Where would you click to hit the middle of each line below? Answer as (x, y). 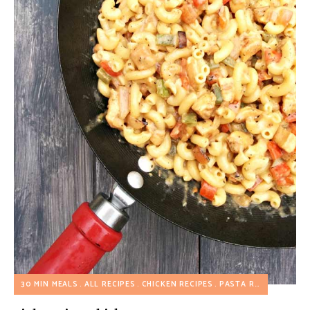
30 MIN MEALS (49, 285)
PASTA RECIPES (237, 285)
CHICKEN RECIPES (177, 285)
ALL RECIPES (110, 285)
